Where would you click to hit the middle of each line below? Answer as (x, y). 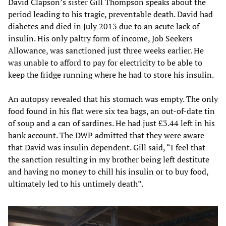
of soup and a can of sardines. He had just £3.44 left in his (111, 123)
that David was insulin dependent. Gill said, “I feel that (107, 147)
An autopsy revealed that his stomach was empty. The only (113, 99)
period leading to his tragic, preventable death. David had (110, 14)
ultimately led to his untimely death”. (76, 183)
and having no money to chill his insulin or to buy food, (108, 171)
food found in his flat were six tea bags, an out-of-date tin (111, 111)
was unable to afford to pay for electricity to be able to (105, 62)
